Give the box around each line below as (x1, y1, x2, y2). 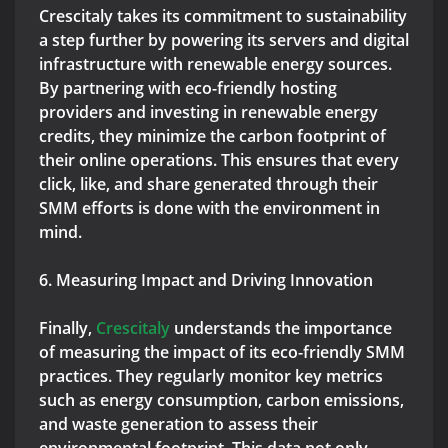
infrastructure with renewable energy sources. (39, 53, 392, 76)
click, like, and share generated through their (39, 173, 378, 196)
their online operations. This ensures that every (39, 149, 399, 172)
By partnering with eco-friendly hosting (39, 77, 337, 100)
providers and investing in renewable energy (39, 101, 378, 124)
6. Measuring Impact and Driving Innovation (39, 269, 373, 292)
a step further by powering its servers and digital (39, 29, 409, 52)
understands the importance (170, 317, 392, 340)
